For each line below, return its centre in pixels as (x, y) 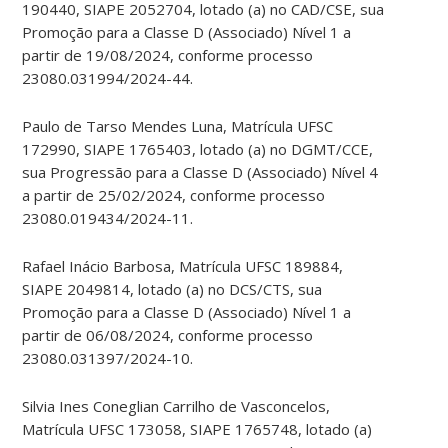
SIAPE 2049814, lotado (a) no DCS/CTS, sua (172, 289)
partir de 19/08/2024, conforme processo (168, 55)
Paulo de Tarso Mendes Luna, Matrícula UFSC (178, 126)
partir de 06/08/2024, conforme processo (168, 335)
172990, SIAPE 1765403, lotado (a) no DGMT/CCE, (198, 149)
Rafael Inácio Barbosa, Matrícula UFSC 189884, (183, 266)
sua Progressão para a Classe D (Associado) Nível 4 (200, 172)
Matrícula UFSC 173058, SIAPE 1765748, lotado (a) (197, 429)
